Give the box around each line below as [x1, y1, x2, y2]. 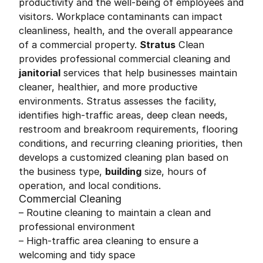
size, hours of [141, 166, 207, 177]
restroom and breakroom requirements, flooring [19, 123, 238, 135]
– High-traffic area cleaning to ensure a [19, 235, 198, 247]
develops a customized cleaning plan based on [19, 151, 228, 163]
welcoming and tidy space [19, 249, 135, 261]
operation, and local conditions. [19, 180, 161, 191]
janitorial [19, 67, 60, 79]
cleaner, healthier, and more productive [19, 81, 197, 93]
